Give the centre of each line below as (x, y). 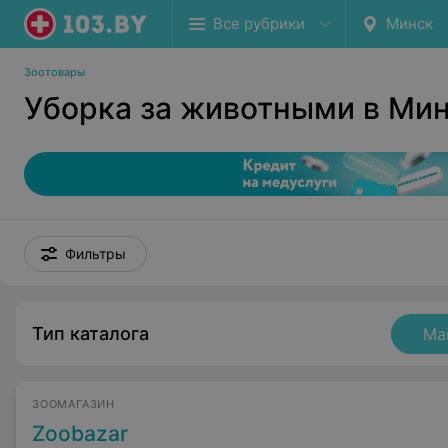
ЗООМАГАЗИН (73, 404)
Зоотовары (54, 72)
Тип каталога (90, 333)
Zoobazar (80, 433)
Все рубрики (259, 23)
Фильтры (95, 253)
